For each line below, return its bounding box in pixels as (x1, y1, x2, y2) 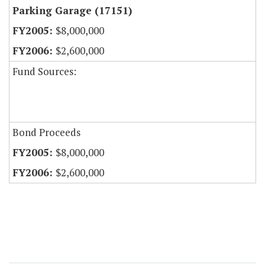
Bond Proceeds (12, 125, 80, 140)
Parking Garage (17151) (12, 4, 132, 18)
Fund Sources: (12, 64, 76, 79)
